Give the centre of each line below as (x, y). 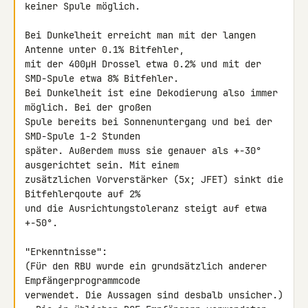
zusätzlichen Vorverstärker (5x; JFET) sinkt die (154, 179)
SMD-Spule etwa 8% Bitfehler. (104, 78)
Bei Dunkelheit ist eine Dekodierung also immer (151, 93)
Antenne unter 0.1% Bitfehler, (107, 49)
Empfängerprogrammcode (85, 280)
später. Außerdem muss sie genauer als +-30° (143, 151)
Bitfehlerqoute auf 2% (85, 194)
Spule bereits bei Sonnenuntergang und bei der (148, 122)
